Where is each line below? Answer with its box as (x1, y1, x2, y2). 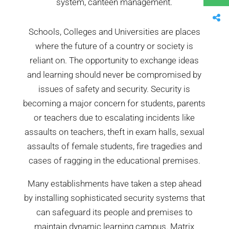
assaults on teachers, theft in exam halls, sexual (24, 127, 204, 137)
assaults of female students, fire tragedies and (27, 141, 202, 151)
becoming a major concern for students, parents (23, 98, 206, 108)
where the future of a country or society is (35, 41, 194, 51)
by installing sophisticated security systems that (24, 193, 205, 203)
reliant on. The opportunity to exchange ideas (30, 55, 199, 65)
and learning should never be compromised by (27, 70, 202, 80)
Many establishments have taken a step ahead (27, 178, 201, 189)
